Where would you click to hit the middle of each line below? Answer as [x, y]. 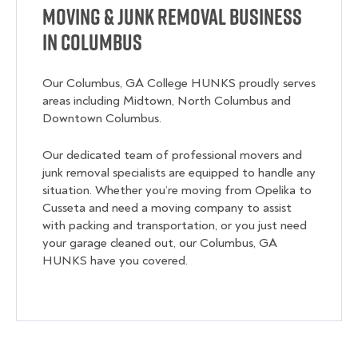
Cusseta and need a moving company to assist [167, 208]
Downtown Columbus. [102, 119]
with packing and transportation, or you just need [175, 226]
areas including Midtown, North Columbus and [167, 101]
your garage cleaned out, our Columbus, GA [160, 243]
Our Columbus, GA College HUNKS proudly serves [179, 84]
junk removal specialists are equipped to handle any [179, 173]
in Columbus [92, 42]
